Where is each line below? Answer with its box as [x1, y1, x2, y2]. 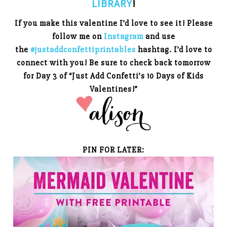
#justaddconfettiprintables [30, 44, 136, 55]
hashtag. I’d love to [135, 44, 212, 55]
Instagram [103, 31, 143, 42]
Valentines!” [89, 84, 138, 94]
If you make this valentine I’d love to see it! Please [14, 18, 213, 28]
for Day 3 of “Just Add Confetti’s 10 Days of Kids [23, 70, 204, 81]
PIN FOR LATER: [83, 144, 144, 155]
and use [143, 31, 175, 42]
